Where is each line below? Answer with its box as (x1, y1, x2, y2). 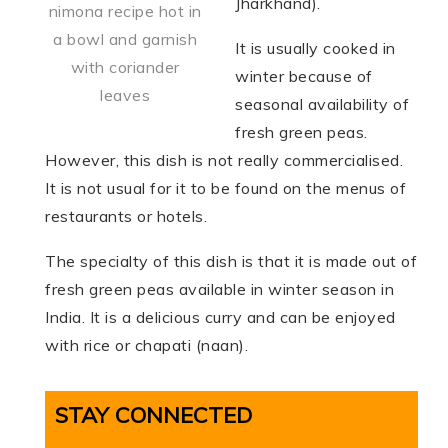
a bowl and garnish (53, 29, 197, 50)
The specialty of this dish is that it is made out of (45, 251, 417, 272)
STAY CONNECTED (55, 401, 252, 430)
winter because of (235, 66, 373, 87)
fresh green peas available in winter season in (45, 279, 394, 300)
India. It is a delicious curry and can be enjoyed (45, 307, 396, 328)
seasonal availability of (235, 94, 409, 115)
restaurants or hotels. (45, 206, 207, 227)
